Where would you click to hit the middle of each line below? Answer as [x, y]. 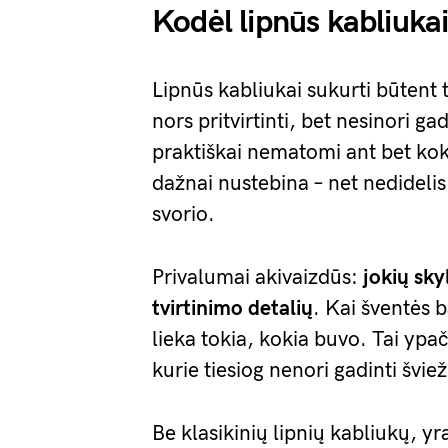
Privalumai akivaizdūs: [257, 277]
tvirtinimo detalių [232, 308]
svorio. [183, 214]
